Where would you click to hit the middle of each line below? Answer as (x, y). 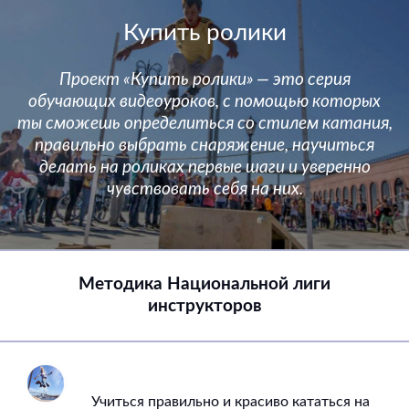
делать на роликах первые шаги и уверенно (204, 168)
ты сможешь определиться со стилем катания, (204, 124)
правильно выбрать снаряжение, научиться (204, 146)
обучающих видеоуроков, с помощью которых (204, 102)
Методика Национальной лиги (204, 285)
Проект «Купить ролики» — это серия (204, 80)
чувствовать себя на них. (204, 190)
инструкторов (204, 307)
